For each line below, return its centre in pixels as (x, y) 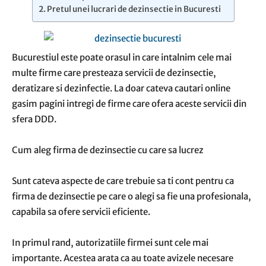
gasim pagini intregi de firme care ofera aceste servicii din (129, 104)
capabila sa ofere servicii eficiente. (81, 212)
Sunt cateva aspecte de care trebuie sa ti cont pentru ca (123, 181)
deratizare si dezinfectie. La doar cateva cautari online (121, 88)
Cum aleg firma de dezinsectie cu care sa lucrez (108, 150)
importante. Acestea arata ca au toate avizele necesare (123, 258)
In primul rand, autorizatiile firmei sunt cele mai (110, 243)
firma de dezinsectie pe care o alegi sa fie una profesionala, (132, 196)
